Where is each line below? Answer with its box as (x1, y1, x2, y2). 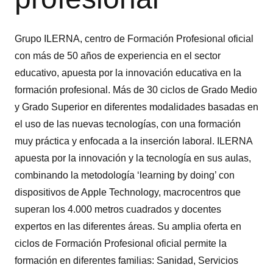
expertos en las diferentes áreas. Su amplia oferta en (15, 221, 241, 232)
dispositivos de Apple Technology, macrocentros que (15, 186, 241, 197)
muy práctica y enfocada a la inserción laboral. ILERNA (15, 135, 252, 146)
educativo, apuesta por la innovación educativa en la (15, 67, 241, 78)
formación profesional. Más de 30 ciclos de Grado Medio (15, 84, 257, 95)
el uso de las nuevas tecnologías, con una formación (15, 118, 241, 129)
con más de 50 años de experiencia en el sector (15, 50, 221, 61)
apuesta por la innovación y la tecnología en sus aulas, (15, 152, 251, 163)
